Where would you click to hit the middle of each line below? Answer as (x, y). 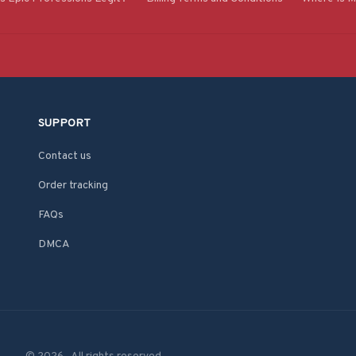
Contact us (65, 156)
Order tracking (73, 186)
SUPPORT (64, 124)
